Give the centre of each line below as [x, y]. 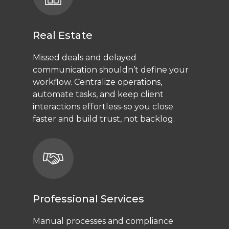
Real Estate [63, 36]
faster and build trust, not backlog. [104, 119]
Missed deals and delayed [85, 58]
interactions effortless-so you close [103, 107]
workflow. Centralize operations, [98, 82]
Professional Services [89, 199]
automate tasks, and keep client [98, 95]
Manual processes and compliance [103, 221]
